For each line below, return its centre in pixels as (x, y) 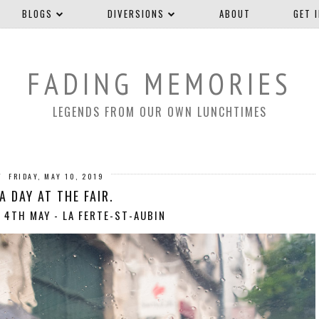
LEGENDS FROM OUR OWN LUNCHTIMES (159, 112)
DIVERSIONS (136, 14)
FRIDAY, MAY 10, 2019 (56, 177)
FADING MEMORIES (159, 84)
